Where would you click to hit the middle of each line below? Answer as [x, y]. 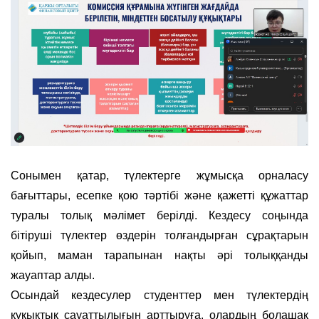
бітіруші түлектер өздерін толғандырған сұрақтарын [159, 235]
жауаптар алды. [53, 275]
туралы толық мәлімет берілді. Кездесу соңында [159, 215]
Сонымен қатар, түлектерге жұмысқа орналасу [159, 175]
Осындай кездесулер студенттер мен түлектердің [159, 295]
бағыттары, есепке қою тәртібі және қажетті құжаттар [159, 195]
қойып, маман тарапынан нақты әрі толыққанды [159, 255]
